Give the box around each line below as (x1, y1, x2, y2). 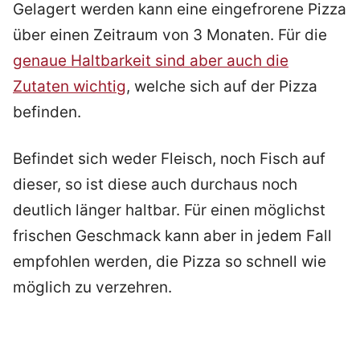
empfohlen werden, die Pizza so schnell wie (13, 252, 326, 272)
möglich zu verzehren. (13, 278, 172, 297)
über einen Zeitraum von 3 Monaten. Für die (13, 25, 327, 44)
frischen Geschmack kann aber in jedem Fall (13, 227, 332, 246)
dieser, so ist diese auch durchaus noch (13, 175, 297, 194)
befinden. (13, 102, 81, 121)
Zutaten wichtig (13, 76, 126, 96)
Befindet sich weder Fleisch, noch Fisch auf (13, 149, 325, 169)
